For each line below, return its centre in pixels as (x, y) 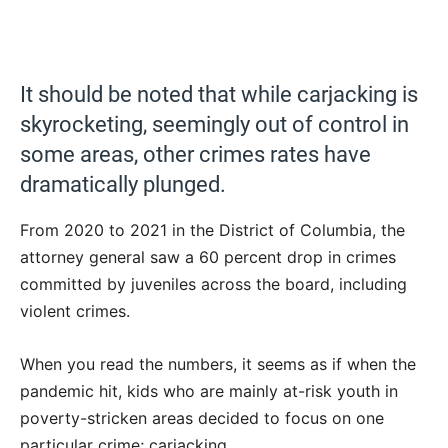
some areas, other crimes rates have (195, 155)
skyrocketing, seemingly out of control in (214, 125)
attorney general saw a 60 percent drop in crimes (208, 257)
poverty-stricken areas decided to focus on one (202, 418)
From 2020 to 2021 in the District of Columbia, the (212, 230)
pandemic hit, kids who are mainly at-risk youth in (209, 391)
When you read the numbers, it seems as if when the (218, 364)
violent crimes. (75, 311)
